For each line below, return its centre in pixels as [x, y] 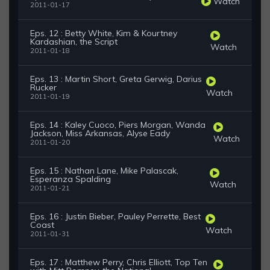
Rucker [43, 88]
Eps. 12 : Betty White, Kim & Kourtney [104, 33]
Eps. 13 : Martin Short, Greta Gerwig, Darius [116, 79]
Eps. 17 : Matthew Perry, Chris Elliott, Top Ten [119, 262]
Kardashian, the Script [74, 42]
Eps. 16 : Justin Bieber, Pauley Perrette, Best [115, 217]
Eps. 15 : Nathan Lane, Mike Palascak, [104, 171]
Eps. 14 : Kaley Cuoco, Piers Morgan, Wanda [118, 125]
